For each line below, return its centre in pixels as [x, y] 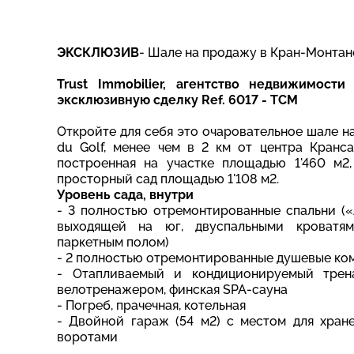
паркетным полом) [113, 242]
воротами [87, 337]
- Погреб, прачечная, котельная [151, 305]
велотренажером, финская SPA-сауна [172, 289]
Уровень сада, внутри [125, 194]
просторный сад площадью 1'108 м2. [168, 179]
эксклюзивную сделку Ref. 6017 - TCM [177, 100]
